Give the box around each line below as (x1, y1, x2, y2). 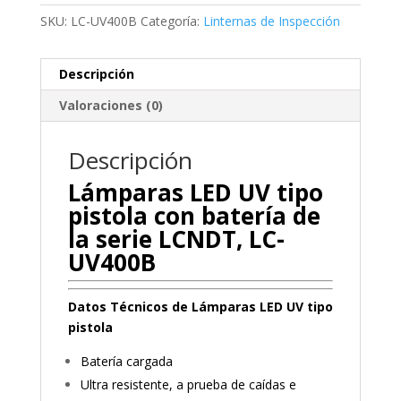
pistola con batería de (67, 199, 320, 232)
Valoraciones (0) (58, 96, 163, 114)
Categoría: (140, 12, 203, 30)
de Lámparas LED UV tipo (167, 297, 333, 315)
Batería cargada (80, 352, 173, 370)
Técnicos (109, 297, 168, 315)
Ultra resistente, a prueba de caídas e (80, 375, 296, 393)
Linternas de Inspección (202, 12, 340, 30)
